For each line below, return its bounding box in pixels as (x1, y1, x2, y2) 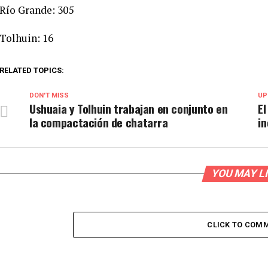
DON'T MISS (29, 92, 69, 100)
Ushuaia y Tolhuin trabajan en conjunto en (29, 100, 228, 118)
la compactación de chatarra (29, 114, 168, 132)
